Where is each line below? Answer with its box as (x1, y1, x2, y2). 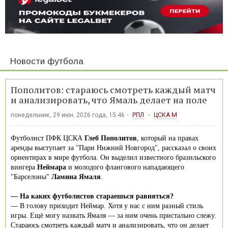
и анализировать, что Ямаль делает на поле (11, 93, 207, 106)
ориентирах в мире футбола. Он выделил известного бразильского (11, 153, 216, 161)
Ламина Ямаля (51, 173, 101, 181)
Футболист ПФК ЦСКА (11, 134, 84, 142)
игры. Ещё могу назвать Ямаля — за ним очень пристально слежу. (11, 211, 216, 219)
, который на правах (137, 134, 198, 142)
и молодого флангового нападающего (66, 163, 184, 171)
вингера (11, 163, 37, 171)
